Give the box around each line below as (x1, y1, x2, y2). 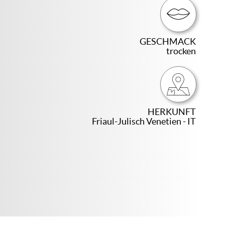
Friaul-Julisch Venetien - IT (92, 116, 196, 127)
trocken (166, 46, 196, 56)
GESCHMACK (140, 36, 196, 47)
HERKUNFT (148, 106, 196, 117)
